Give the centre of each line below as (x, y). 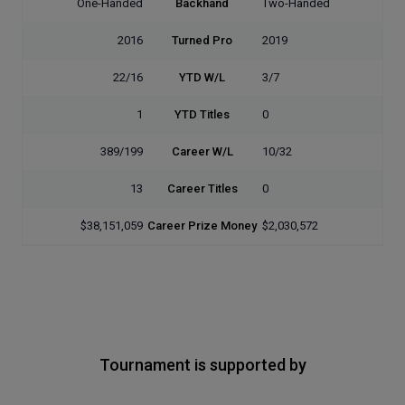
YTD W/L (202, 78)
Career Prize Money (202, 226)
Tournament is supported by (202, 364)
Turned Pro (202, 41)
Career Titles (202, 189)
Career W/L (202, 152)
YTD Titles (202, 115)
